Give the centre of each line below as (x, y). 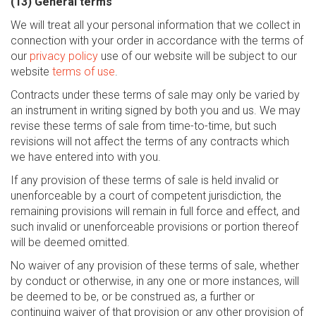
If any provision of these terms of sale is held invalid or (145, 180)
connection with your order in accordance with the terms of (157, 41)
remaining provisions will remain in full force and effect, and (155, 211)
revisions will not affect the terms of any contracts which (150, 141)
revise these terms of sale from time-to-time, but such (144, 126)
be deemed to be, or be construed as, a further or (133, 297)
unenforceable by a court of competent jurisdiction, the (146, 196)
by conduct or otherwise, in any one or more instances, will (155, 281)
